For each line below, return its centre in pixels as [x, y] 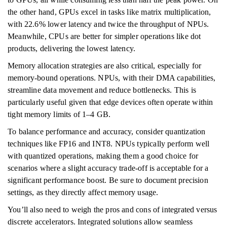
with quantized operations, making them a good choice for [103, 156]
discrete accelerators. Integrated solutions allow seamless [100, 222]
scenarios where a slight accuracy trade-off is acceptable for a [108, 168]
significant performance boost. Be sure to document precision [108, 180]
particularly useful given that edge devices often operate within [110, 102]
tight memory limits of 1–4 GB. [59, 114]
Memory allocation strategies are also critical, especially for [105, 66]
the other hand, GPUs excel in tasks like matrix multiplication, [109, 12]
